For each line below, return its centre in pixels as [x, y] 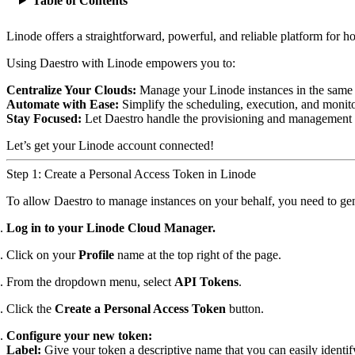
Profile [96, 255]
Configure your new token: [79, 336]
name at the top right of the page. [198, 255]
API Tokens [206, 282]
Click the [31, 309]
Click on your [42, 255]
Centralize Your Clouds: [71, 90]
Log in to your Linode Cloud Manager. [111, 228]
